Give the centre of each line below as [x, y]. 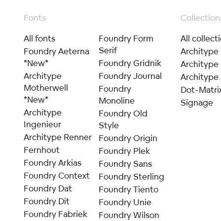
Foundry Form [126, 38]
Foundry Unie [125, 202]
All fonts [40, 38]
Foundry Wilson [129, 215]
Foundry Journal [130, 76]
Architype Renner [58, 137]
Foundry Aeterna [57, 51]
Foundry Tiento [128, 189]
